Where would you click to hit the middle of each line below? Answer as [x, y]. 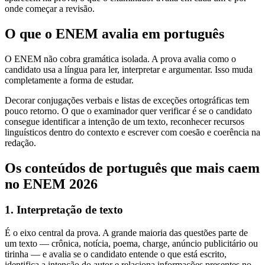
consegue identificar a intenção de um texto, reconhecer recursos [125, 121]
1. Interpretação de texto [64, 210]
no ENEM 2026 [51, 184]
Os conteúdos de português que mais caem [132, 168]
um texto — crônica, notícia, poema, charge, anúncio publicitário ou [131, 244]
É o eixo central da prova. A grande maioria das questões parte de [126, 233]
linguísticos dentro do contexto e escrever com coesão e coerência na [132, 132]
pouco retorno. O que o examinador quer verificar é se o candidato [128, 111]
